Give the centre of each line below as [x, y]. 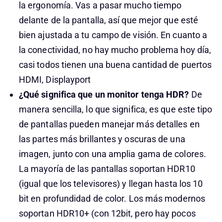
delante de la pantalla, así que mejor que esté [109, 20]
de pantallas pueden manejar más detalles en [109, 124]
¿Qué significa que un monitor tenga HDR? [104, 94]
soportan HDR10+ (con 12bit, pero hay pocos [107, 213]
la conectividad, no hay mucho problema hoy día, [115, 50]
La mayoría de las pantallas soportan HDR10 [107, 169]
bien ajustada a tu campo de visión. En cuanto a [113, 35]
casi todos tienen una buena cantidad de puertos [115, 65]
